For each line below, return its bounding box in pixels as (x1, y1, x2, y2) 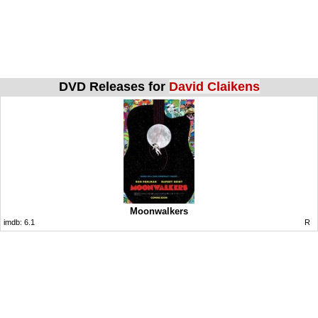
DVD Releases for (58, 79, 169, 94)
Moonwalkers (130, 205, 188, 216)
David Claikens (168, 79, 260, 94)
